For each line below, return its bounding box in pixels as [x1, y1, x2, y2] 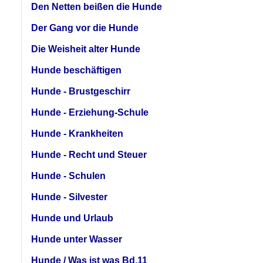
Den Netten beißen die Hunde [31, 1, 162, 12]
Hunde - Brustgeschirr [31, 86, 130, 96]
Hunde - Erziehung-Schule [31, 107, 149, 117]
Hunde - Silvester [31, 191, 107, 202]
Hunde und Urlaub [31, 213, 113, 223]
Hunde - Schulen [31, 170, 106, 181]
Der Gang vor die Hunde [31, 22, 139, 33]
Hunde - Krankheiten [31, 128, 123, 139]
